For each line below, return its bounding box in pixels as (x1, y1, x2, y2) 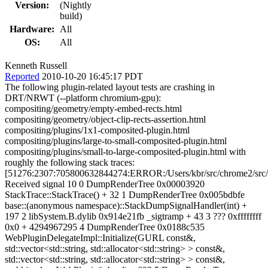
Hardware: (10, 23, 54, 34)
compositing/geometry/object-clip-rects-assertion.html (5, 114, 206, 124)
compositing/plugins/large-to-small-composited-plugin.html (5, 135, 227, 146)
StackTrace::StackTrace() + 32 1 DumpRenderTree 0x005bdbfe (5, 189, 245, 200)
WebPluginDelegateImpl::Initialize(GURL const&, (5, 232, 196, 243)
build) (60, 10, 82, 21)
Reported (5, 71, 39, 81)
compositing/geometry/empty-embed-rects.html (5, 103, 182, 114)
